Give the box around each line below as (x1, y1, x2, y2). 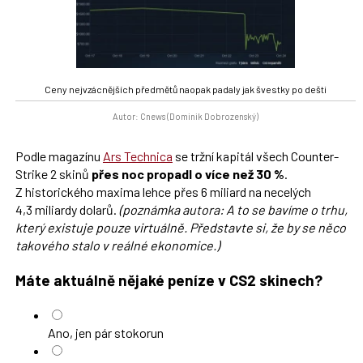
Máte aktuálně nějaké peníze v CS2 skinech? (15, 271, 322, 290)
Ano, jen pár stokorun (47, 324, 164, 340)
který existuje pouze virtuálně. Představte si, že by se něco (15, 220, 346, 236)
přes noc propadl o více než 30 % (91, 166, 284, 182)
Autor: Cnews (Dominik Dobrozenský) (113, 111, 258, 122)
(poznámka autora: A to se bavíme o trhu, (118, 202, 348, 218)
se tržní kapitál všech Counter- (172, 148, 339, 164)
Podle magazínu (15, 148, 103, 164)
